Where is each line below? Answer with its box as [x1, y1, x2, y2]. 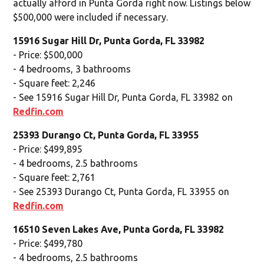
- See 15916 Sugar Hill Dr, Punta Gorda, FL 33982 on [13, 91, 233, 103]
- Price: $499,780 [13, 237, 83, 249]
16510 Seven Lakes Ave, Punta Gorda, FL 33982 [13, 223, 225, 235]
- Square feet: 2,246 [13, 77, 96, 88]
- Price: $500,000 [13, 49, 83, 60]
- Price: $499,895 [13, 143, 83, 154]
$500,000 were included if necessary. [13, 11, 169, 22]
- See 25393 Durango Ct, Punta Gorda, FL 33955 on [13, 186, 230, 197]
